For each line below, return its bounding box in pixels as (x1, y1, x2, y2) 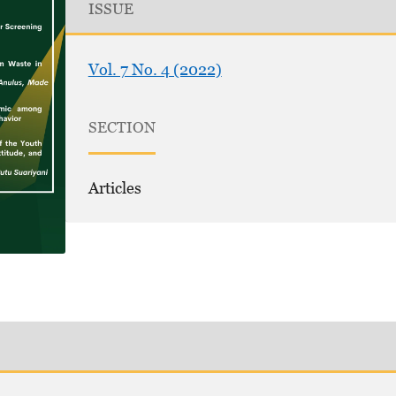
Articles (88, 179, 141, 198)
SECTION (88, 118, 156, 137)
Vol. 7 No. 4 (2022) (88, 60, 222, 80)
